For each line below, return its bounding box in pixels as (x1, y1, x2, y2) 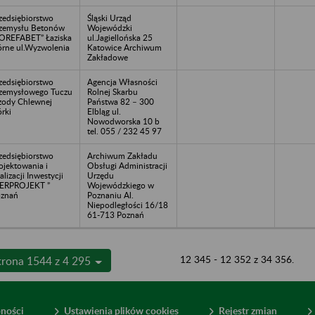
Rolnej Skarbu (87, 86, 138, 97)
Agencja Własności (87, 76, 157, 87)
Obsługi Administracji (87, 160, 167, 171)
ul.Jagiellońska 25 (87, 32, 153, 43)
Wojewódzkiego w (87, 179, 154, 191)
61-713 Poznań (87, 209, 144, 220)
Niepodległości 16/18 (87, 199, 168, 210)
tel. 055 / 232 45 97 (87, 125, 162, 136)
